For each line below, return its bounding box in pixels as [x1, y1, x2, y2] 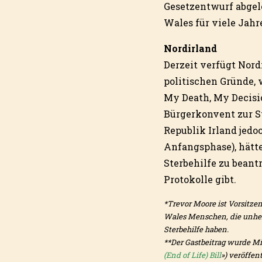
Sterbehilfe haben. [164, 224, 229, 235]
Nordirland [164, 42, 217, 55]
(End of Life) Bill [164, 250, 221, 261]
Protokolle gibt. [164, 173, 236, 186]
